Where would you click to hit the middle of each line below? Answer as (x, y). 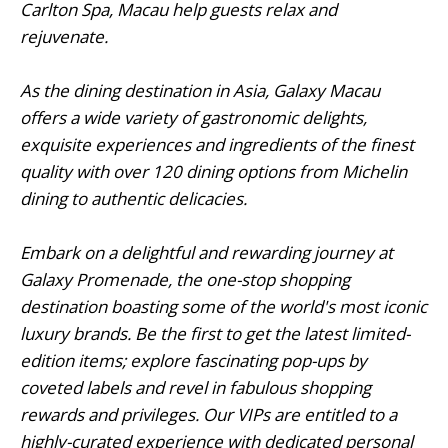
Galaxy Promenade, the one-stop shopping (185, 279)
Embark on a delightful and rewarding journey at (206, 252)
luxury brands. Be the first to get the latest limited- (215, 333)
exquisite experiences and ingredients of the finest (217, 144)
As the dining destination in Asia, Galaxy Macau (200, 90)
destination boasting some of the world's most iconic (223, 306)
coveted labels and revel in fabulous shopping (195, 387)
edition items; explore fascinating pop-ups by (193, 360)
